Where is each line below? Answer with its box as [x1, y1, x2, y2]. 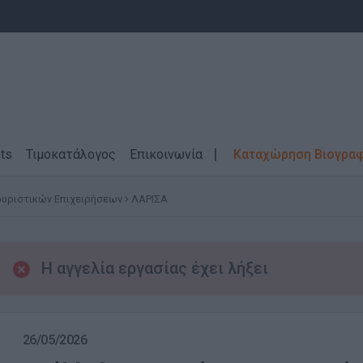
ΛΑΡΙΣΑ [131, 193, 168, 205]
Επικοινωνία [130, 147, 203, 162]
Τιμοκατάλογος [26, 147, 116, 162]
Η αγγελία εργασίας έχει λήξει [41, 258, 268, 278]
